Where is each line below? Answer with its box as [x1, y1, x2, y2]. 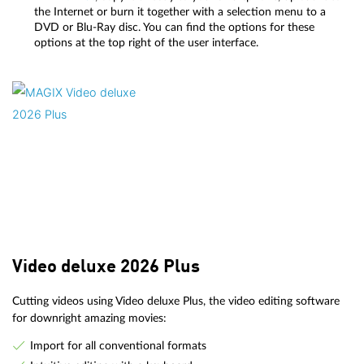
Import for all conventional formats [29, 339, 206, 352]
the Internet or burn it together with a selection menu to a [34, 5, 326, 18]
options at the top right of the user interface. [34, 36, 258, 49]
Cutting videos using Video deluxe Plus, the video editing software [12, 295, 340, 308]
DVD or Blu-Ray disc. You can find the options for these [34, 20, 314, 33]
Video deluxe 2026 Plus [12, 258, 200, 277]
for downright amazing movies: [12, 312, 167, 325]
